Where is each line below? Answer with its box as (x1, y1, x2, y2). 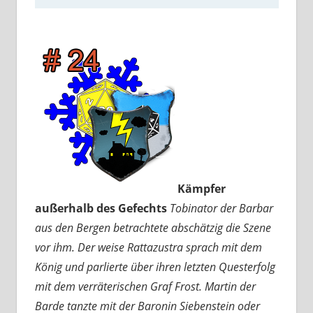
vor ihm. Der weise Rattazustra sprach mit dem (34, 240, 262, 256)
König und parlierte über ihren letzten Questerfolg (34, 259, 275, 275)
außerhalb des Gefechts (34, 201, 167, 217)
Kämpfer (177, 181, 226, 197)
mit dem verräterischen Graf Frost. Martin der (34, 279, 256, 295)
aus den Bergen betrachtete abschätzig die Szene (34, 220, 271, 236)
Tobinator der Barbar (169, 201, 273, 217)
